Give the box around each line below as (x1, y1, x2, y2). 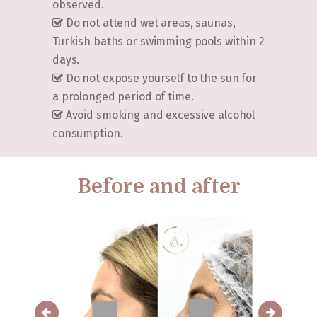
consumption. (52, 126, 123, 140)
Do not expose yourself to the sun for (62, 71, 257, 85)
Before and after (76, 175, 241, 198)
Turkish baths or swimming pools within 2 (52, 34, 265, 48)
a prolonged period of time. (52, 89, 194, 103)
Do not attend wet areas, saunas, (62, 16, 236, 30)
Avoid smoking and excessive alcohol (62, 108, 255, 122)
